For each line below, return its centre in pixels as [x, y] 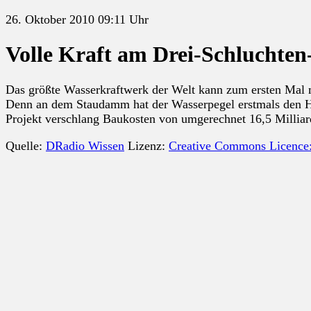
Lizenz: [146, 145]
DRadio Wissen [85, 145]
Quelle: [26, 145]
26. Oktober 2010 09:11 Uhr [77, 19]
